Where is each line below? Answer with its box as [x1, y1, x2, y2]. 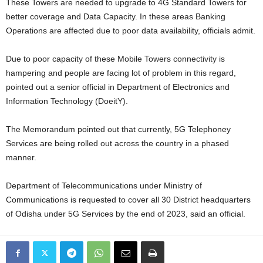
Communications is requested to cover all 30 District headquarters [6, 195, 251, 204]
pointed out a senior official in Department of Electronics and [6, 82, 230, 92]
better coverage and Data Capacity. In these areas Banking [6, 12, 225, 21]
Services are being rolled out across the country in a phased [6, 139, 229, 148]
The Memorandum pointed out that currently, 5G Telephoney [6, 124, 231, 134]
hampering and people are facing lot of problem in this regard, [6, 68, 236, 77]
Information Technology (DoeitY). [6, 96, 128, 106]
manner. [6, 153, 36, 162]
